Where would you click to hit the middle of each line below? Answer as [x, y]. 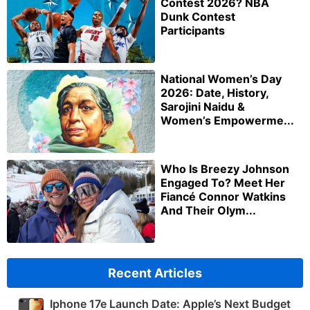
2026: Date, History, [215, 93]
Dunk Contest [198, 17]
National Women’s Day [221, 79]
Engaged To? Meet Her [223, 183]
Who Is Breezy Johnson [225, 169]
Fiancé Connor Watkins [223, 197]
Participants [193, 31]
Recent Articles [155, 273]
